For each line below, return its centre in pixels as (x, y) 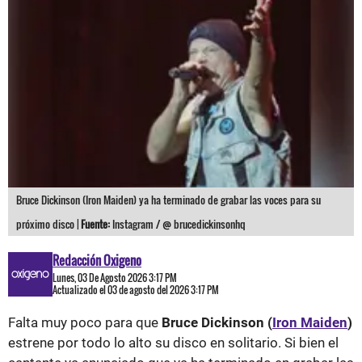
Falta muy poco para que (85, 322)
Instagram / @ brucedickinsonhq (177, 224)
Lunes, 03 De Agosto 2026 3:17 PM (115, 278)
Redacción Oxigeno (97, 260)
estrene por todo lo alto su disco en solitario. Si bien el (173, 343)
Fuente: (95, 224)
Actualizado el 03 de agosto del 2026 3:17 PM (136, 290)
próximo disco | (48, 224)
